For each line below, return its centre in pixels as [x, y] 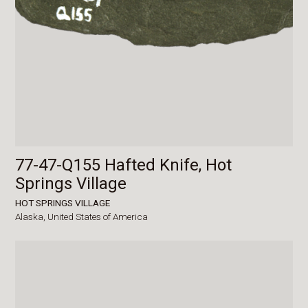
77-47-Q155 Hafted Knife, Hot [124, 165]
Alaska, [32, 216]
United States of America [98, 216]
